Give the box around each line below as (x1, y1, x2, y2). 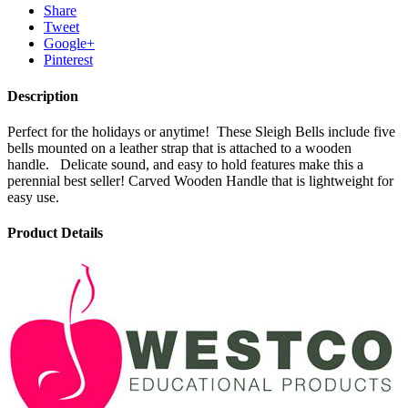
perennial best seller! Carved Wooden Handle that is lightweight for (7, 172, 393, 189)
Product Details (7, 225, 103, 241)
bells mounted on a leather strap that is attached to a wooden (7, 139, 352, 156)
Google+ (44, 36, 95, 52)
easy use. (7, 189, 59, 205)
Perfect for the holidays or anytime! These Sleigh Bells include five (7, 123, 395, 139)
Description (7, 87, 78, 104)
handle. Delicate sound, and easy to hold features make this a (7, 156, 363, 172)
